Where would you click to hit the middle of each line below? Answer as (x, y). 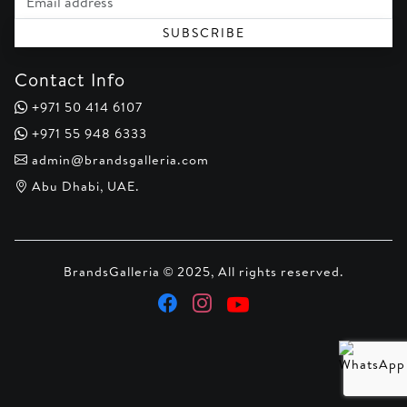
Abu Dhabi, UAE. (84, 187)
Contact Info (70, 80)
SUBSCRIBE (203, 33)
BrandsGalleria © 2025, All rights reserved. (203, 272)
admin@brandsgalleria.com (119, 160)
